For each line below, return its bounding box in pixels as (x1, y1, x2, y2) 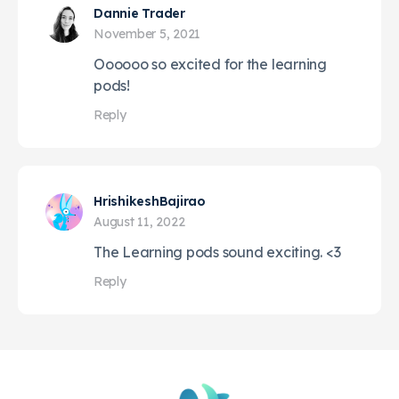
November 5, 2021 (94, 25, 201, 42)
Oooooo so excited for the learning (94, 54, 327, 73)
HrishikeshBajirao (94, 192, 206, 209)
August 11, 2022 (94, 213, 185, 230)
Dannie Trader (94, 4, 185, 21)
